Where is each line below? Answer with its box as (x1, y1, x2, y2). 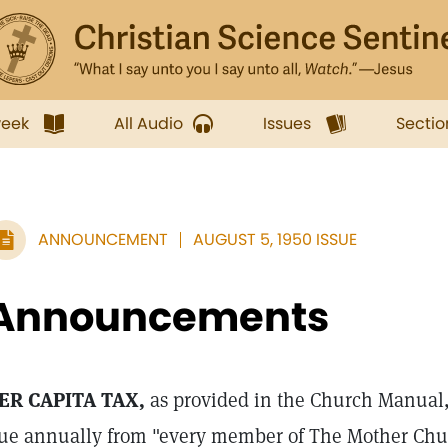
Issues (263, 112, 311, 135)
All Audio (114, 112, 183, 135)
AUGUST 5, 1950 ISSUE (193, 228, 357, 251)
